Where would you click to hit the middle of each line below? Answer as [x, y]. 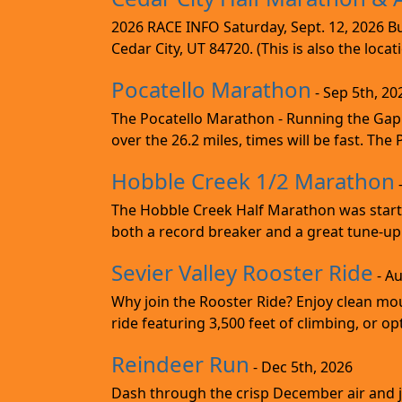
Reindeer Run [180, 363]
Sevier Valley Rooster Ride [242, 272]
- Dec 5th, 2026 [301, 367]
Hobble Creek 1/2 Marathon [253, 180]
